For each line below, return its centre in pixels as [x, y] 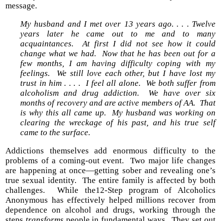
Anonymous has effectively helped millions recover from [110, 200]
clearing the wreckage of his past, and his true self [118, 123]
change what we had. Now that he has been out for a [118, 54]
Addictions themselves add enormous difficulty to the [110, 151]
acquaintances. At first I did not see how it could [118, 44]
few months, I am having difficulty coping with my [118, 64]
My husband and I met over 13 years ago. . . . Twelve [118, 24]
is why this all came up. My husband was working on [118, 113]
